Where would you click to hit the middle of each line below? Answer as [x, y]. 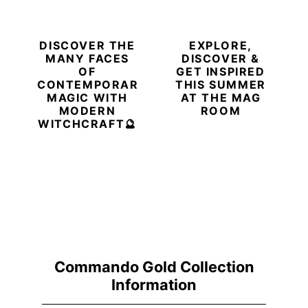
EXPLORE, [221, 45]
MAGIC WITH [87, 97]
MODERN [87, 110]
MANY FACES [87, 58]
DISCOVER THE [87, 45]
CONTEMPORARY [93, 84]
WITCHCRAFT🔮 [87, 123]
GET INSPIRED [221, 71]
